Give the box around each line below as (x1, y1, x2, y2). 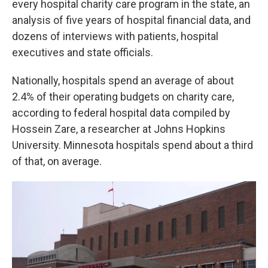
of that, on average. (12, 155, 102, 167)
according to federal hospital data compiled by (12, 106, 230, 119)
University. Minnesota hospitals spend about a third (12, 139, 253, 151)
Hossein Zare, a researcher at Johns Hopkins (12, 123, 226, 135)
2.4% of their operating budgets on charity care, (12, 90, 234, 103)
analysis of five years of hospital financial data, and (12, 14, 251, 26)
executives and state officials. (12, 46, 153, 59)
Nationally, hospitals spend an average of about (12, 74, 234, 87)
